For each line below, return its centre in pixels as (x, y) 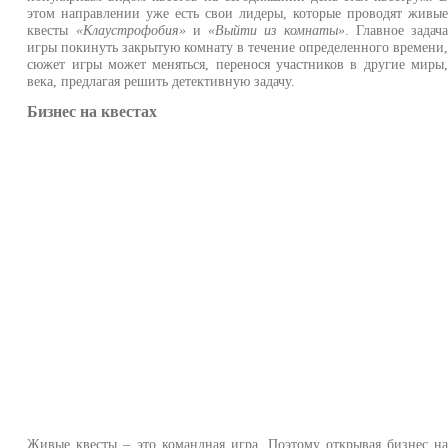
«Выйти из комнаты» (276, 30)
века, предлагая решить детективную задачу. (161, 81)
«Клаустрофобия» (130, 30)
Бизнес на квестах (92, 112)
